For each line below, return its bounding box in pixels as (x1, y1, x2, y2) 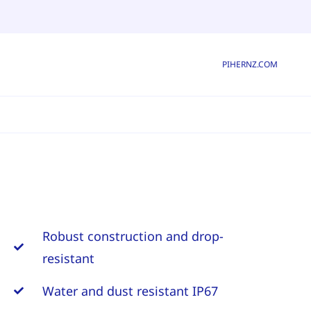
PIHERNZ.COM (221, 58, 278, 70)
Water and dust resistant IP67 (42, 283, 218, 300)
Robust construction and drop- (42, 228, 224, 245)
